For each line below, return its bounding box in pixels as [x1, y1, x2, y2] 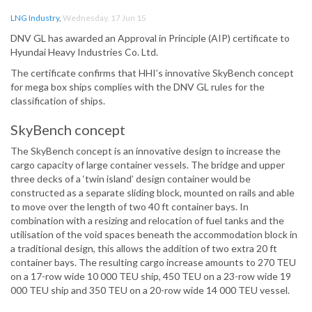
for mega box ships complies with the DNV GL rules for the [10, 81, 265, 93]
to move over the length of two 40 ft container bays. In [10, 201, 249, 213]
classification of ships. [10, 95, 105, 107]
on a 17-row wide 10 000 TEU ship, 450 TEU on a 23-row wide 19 [10, 270, 291, 283]
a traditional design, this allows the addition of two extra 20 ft [10, 242, 277, 255]
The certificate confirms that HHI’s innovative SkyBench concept [10, 67, 294, 79]
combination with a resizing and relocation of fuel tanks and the [10, 214, 284, 227]
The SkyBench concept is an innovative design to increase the [10, 145, 281, 157]
